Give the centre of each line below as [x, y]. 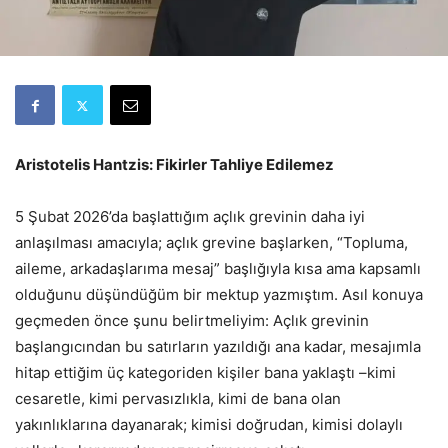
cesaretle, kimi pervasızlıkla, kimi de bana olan [178, 399]
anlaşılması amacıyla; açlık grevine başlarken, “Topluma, [211, 243]
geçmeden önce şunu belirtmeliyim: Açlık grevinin [192, 321]
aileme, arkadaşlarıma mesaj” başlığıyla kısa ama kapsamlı [218, 269]
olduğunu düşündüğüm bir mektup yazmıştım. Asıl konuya [219, 295]
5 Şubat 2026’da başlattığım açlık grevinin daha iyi [190, 217]
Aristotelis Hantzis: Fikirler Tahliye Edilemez [174, 165]
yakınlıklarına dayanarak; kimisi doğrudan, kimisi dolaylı [209, 425]
